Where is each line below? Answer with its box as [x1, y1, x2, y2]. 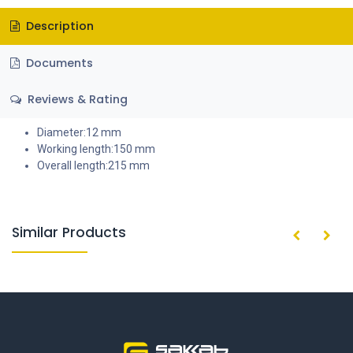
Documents [22, 54, 93, 71]
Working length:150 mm [37, 143, 155, 156]
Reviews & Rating [24, 91, 128, 108]
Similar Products [12, 223, 126, 243]
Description [22, 18, 94, 35]
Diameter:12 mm [37, 126, 121, 139]
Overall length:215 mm [37, 159, 150, 173]
